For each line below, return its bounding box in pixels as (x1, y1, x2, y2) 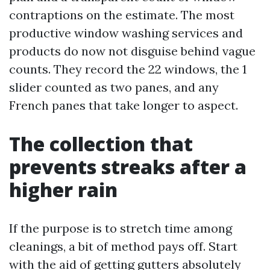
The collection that (9, 131, 193, 157)
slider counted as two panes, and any (9, 80, 219, 95)
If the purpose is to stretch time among (9, 221, 232, 236)
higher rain (9, 177, 118, 202)
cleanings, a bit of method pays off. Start (9, 239, 237, 254)
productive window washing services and (9, 25, 243, 40)
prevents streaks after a (9, 154, 246, 180)
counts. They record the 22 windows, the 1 (9, 61, 246, 77)
